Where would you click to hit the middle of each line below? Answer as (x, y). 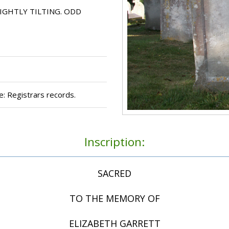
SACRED (114, 174)
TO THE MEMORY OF (114, 199)
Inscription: (114, 142)
